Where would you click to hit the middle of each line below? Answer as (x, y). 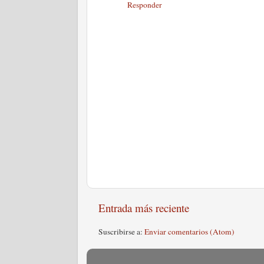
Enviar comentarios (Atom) (189, 232)
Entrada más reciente (144, 207)
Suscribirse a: (121, 232)
